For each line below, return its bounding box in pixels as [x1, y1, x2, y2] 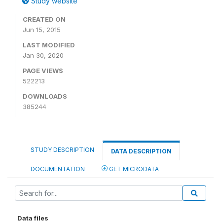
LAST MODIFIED [23, 41, 75, 49]
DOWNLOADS [23, 92, 67, 100]
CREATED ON [23, 15, 66, 23]
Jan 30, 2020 [23, 51, 64, 59]
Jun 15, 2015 [23, 26, 61, 34]
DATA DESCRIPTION [111, 147, 172, 155]
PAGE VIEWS [23, 67, 63, 74]
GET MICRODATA [108, 165, 159, 173]
